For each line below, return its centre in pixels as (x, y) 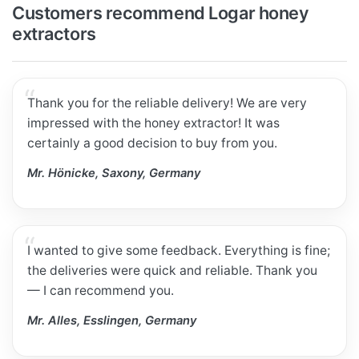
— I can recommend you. (101, 291)
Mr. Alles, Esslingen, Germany (112, 320)
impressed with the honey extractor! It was (154, 123)
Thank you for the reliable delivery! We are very (167, 103)
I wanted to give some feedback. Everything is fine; (179, 251)
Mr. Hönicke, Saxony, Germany (114, 173)
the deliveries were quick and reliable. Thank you (173, 271)
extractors (54, 33)
